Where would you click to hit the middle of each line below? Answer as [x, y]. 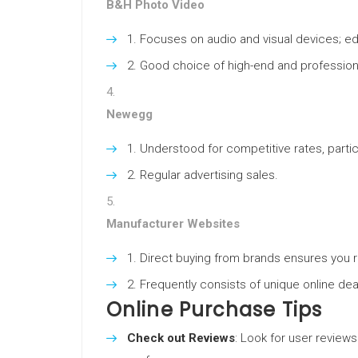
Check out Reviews [181, 338]
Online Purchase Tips [214, 310]
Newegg [129, 114]
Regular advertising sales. [209, 175]
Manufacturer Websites [173, 224]
